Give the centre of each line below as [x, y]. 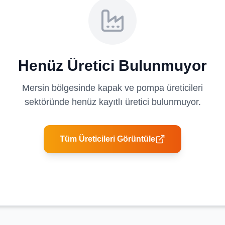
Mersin [36, 88]
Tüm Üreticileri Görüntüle [107, 139]
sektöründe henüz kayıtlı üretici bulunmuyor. [113, 102]
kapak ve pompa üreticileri [150, 88]
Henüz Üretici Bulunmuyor [113, 66]
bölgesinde [74, 88]
